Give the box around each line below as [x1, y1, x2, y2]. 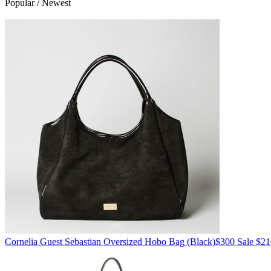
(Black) [184, 237, 215, 247]
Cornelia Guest [5, 237, 62, 247]
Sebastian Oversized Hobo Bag [62, 237, 184, 247]
